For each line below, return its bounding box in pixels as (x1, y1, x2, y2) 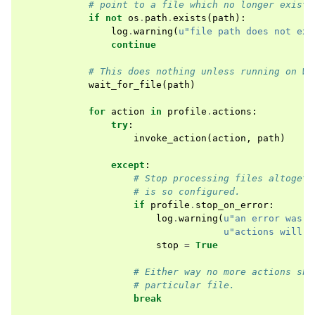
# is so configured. (134, 186, 240, 197)
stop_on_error (195, 200, 269, 210)
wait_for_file (89, 79, 162, 90)
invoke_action (134, 133, 207, 143)
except (111, 160, 145, 170)
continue (111, 39, 156, 50)
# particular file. (134, 280, 235, 290)
